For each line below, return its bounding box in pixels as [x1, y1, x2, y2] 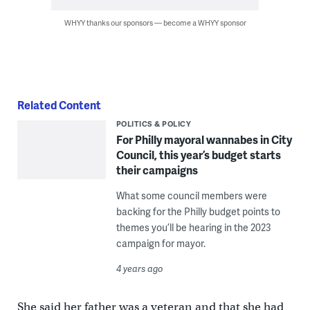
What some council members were [116, 188, 267, 202]
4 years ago [116, 262, 163, 275]
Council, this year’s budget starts [116, 146, 281, 163]
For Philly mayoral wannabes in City [116, 131, 292, 147]
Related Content [17, 96, 101, 113]
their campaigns [116, 161, 198, 178]
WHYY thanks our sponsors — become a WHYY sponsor [64, 17, 246, 28]
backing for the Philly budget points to [116, 204, 280, 218]
